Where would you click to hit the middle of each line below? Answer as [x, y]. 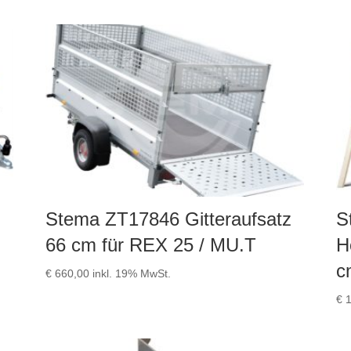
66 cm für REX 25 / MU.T [150, 245]
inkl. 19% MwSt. [131, 274]
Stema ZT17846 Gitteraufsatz [168, 219]
